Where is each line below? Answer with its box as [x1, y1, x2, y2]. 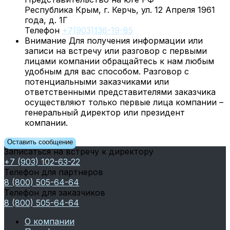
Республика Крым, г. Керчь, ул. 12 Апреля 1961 [25, 4, 215, 15]
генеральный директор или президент [25, 107, 185, 118]
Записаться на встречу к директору [4, 146, 154, 157]
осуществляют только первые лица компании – [25, 97, 223, 107]
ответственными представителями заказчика [25, 86, 216, 97]
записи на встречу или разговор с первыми [25, 45, 207, 56]
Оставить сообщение [7, 138, 73, 146]
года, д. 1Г [25, 14, 68, 25]
